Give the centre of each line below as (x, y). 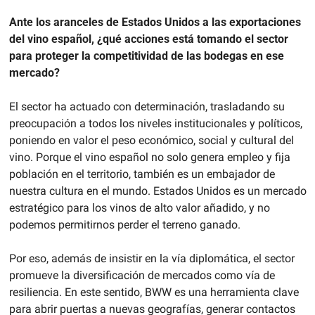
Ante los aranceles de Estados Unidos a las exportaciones (155, 22)
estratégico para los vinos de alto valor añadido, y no (139, 208)
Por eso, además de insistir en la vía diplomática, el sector (152, 259)
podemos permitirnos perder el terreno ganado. (124, 225)
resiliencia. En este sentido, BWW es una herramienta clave (154, 292)
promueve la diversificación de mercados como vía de (142, 276)
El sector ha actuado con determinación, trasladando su (147, 107)
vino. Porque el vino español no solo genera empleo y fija (149, 157)
